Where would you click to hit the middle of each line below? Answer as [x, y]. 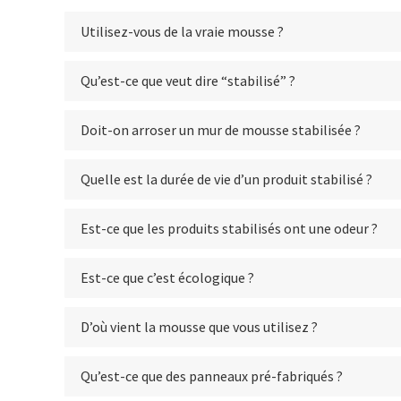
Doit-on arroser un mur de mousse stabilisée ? [221, 130]
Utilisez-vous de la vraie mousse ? [182, 31]
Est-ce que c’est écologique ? [167, 277]
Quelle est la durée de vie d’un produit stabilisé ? [226, 179]
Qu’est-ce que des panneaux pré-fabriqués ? [212, 376]
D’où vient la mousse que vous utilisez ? [199, 327]
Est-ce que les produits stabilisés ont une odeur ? [229, 228]
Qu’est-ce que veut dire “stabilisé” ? [188, 81]
